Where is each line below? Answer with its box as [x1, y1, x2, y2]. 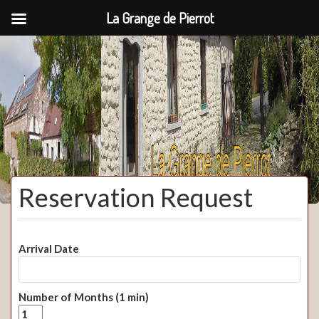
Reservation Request [19, 182, 253, 213]
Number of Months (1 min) [19, 291, 149, 303]
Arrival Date [19, 242, 79, 255]
